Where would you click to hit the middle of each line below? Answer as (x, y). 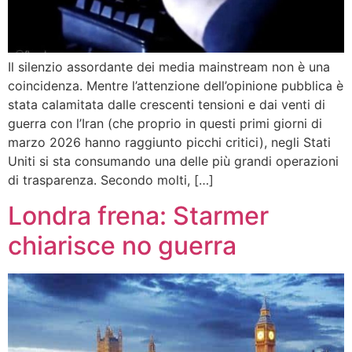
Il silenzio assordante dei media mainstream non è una (169, 67)
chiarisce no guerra (122, 245)
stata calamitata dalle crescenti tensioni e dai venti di (167, 105)
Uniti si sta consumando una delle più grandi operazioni (173, 161)
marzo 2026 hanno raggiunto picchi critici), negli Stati (169, 143)
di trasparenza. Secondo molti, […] (111, 180)
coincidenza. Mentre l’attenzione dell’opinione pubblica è (176, 86)
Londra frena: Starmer (138, 215)
